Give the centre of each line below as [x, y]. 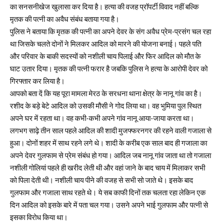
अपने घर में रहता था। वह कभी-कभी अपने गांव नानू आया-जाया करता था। [102, 118]
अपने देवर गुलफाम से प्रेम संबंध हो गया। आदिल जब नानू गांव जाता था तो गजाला [111, 156]
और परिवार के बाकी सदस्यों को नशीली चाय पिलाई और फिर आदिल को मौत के [105, 56]
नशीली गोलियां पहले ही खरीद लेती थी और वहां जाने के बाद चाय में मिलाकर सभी [108, 168]
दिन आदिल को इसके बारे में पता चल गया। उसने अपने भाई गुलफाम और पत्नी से [109, 205]
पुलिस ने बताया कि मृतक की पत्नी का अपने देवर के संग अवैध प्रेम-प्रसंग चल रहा [111, 32]
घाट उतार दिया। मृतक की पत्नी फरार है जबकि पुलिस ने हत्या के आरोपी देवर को [109, 69]
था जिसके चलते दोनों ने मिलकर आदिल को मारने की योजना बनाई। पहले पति [106, 44]
